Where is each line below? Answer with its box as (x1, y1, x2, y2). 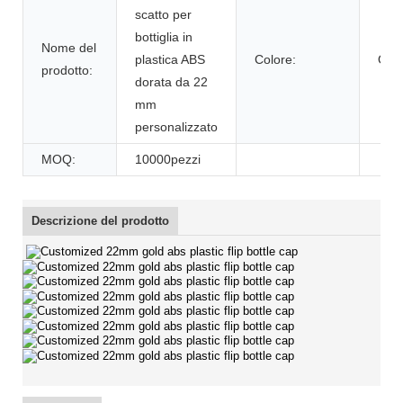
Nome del (41, 40, 96, 55)
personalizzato (135, 119, 218, 134)
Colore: (255, 51, 296, 67)
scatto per (135, 6, 192, 22)
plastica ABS (135, 51, 205, 67)
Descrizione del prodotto (31, 213, 169, 228)
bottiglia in (135, 29, 193, 44)
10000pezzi (135, 151, 201, 166)
